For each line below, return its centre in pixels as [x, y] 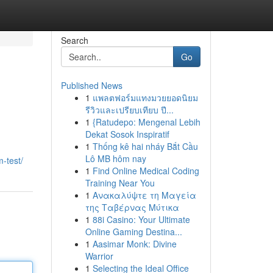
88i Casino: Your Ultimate [141, 219]
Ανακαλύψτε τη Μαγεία [144, 195]
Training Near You [120, 183]
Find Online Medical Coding [146, 171]
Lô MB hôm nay [115, 158]
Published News [91, 85]
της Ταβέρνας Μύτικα [132, 207]
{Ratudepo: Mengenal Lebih [146, 122]
